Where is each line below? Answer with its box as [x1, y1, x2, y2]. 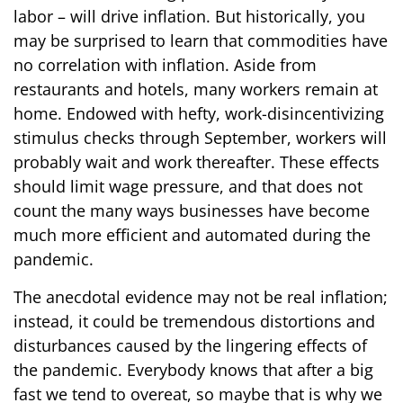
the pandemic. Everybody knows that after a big [13, 359, 373, 381]
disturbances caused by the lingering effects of [13, 335, 367, 357]
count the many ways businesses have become [13, 200, 370, 222]
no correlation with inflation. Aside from [13, 54, 317, 76]
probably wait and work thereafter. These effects [13, 151, 380, 174]
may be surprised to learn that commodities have [13, 30, 388, 52]
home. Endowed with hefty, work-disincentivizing [13, 103, 384, 125]
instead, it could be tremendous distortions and [13, 310, 375, 333]
